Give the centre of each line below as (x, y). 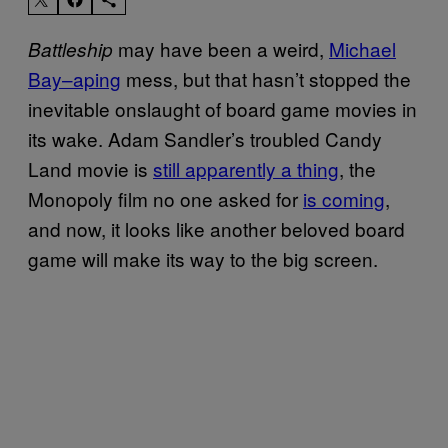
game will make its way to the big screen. (203, 258)
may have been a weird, (221, 48)
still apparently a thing (246, 168)
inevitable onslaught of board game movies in (222, 108)
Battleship (70, 48)
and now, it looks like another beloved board (216, 228)
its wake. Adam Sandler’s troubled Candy (205, 138)
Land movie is (90, 168)
